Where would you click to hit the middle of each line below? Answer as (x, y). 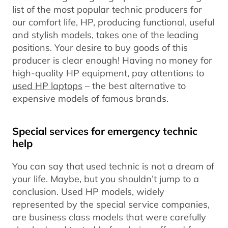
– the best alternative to (134, 85)
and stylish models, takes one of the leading (105, 34)
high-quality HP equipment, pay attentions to (108, 73)
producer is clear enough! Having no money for (112, 60)
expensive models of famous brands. (90, 98)
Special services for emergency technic (105, 131)
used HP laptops (47, 85)
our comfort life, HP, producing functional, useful (113, 22)
